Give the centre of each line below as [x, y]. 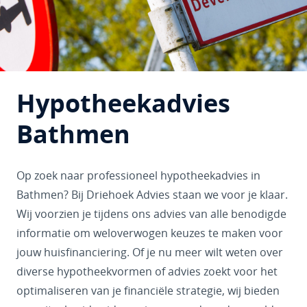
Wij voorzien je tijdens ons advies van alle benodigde [151, 214]
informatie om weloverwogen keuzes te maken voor [150, 233]
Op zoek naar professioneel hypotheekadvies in [138, 175]
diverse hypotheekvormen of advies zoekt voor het [147, 271]
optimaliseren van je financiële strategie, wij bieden [148, 291]
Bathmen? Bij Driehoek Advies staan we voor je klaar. [152, 195]
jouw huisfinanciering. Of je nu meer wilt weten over [150, 252]
